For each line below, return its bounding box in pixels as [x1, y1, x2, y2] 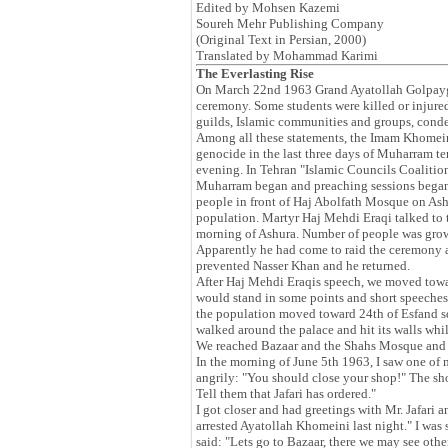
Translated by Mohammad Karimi [196, 48, 378, 63]
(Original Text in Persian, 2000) [196, 32, 366, 47]
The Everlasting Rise [196, 66, 314, 81]
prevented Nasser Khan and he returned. [196, 258, 410, 273]
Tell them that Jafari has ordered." [196, 386, 376, 401]
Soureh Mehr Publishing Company [196, 16, 384, 31]
